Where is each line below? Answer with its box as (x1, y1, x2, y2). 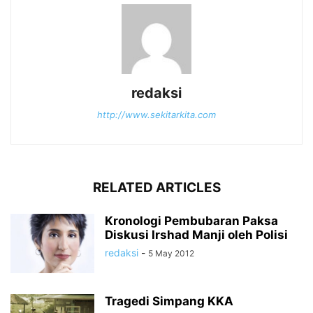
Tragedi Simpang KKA (105, 294, 233, 309)
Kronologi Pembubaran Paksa (105, 214, 278, 228)
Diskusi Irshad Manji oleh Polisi (105, 228, 288, 242)
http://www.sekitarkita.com (97, 109, 216, 121)
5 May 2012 (148, 248, 194, 259)
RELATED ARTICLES (92, 180, 221, 196)
